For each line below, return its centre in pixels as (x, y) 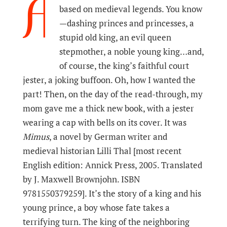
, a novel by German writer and (108, 137)
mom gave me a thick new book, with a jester (108, 108)
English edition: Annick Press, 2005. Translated (112, 165)
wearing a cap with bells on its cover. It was (104, 123)
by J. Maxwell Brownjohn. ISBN (81, 179)
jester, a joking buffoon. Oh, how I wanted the (109, 80)
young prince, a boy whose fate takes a (96, 208)
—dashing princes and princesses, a (126, 23)
